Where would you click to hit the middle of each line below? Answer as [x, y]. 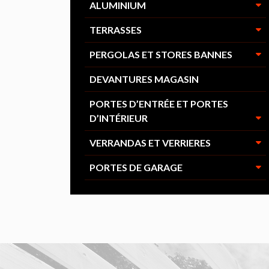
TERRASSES [116, 30]
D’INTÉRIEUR [119, 118]
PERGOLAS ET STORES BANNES [161, 54]
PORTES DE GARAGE [136, 167]
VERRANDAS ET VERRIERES [150, 143]
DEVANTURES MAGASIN [144, 79]
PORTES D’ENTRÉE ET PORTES [159, 104]
